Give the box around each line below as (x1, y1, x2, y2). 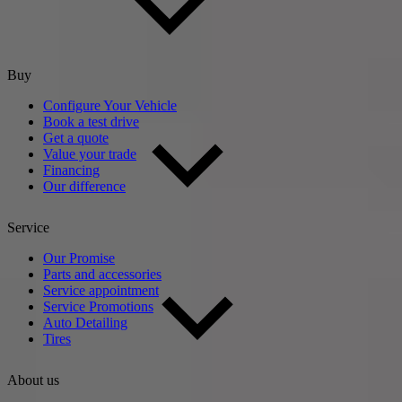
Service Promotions (43, 298, 153, 314)
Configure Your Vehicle (43, 97, 177, 113)
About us (7, 371, 63, 388)
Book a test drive (43, 113, 139, 129)
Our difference (43, 178, 126, 194)
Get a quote (43, 129, 109, 145)
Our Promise (43, 249, 115, 266)
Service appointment (43, 282, 159, 298)
